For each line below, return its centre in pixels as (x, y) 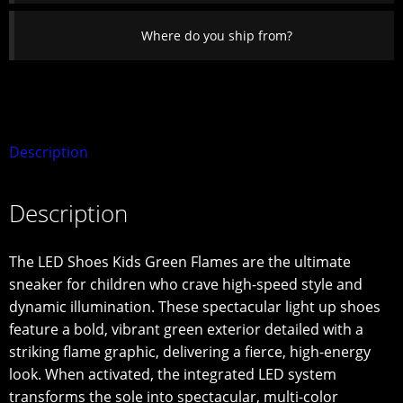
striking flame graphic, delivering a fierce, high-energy (190, 351)
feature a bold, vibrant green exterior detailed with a (186, 329)
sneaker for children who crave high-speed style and (186, 284)
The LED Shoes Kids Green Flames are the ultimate (180, 261)
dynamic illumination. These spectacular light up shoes (195, 306)
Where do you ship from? (216, 36)
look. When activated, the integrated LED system (173, 374)
